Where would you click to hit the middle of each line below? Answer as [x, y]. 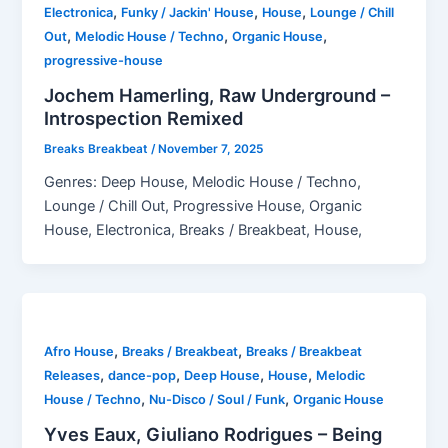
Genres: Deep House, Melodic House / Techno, [203, 181]
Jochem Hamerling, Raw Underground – [217, 95]
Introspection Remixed [144, 118]
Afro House [79, 351]
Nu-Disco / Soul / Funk [217, 399]
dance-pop [142, 375]
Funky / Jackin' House [188, 13]
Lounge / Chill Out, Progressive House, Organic [203, 205]
